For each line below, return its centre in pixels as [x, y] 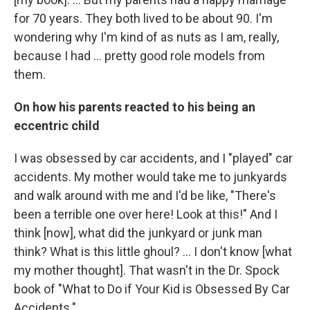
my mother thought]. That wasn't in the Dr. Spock [147, 271]
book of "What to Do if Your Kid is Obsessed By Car [152, 289]
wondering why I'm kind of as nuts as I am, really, [146, 37]
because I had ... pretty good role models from [139, 56]
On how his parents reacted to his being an [135, 107]
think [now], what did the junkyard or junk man [138, 233]
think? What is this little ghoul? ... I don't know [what [153, 252]
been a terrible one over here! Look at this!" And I [146, 215]
